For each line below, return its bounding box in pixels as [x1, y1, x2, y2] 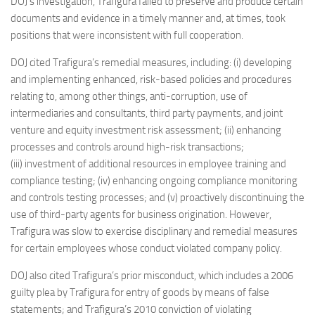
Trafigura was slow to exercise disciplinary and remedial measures [11, 225, 297, 238]
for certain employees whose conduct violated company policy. [11, 242, 282, 255]
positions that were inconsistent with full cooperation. [11, 29, 243, 41]
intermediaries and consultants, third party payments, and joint [11, 107, 283, 120]
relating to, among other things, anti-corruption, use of [11, 90, 247, 103]
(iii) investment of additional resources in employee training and [11, 157, 286, 170]
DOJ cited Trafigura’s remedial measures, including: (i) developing [11, 56, 292, 69]
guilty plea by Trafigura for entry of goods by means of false [11, 286, 269, 299]
